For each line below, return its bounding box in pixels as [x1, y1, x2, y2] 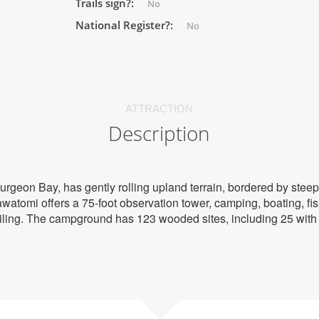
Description [108, 120, 211, 147]
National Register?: [75, 18, 176, 32]
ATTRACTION [125, 103, 194, 115]
